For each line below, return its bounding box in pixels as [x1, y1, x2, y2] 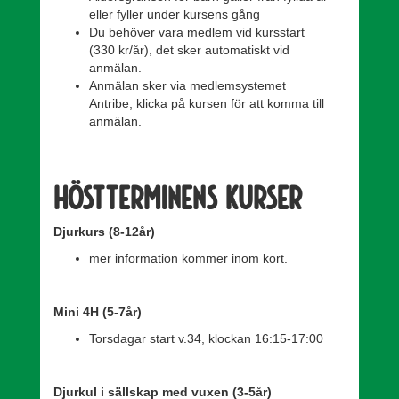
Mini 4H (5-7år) [53, 305, 145, 319]
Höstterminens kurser [53, 177, 302, 216]
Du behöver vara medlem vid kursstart [89, 25, 305, 39]
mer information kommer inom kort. [89, 251, 288, 265]
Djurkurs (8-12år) [53, 224, 155, 239]
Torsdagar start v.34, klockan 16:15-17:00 [89, 331, 323, 346]
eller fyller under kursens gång [89, 7, 260, 21]
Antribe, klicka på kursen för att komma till [89, 96, 324, 110]
